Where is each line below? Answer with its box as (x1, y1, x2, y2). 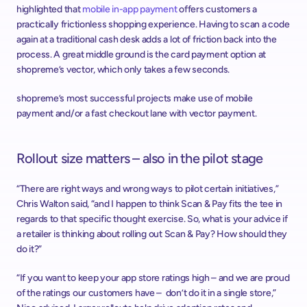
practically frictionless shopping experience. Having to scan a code (16, 19, 290, 30)
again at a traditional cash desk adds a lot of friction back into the (16, 34, 277, 45)
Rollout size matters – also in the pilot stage (16, 150, 263, 167)
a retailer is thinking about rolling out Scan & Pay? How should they (16, 228, 287, 240)
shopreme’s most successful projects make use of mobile (16, 93, 253, 104)
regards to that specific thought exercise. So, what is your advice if (16, 213, 288, 225)
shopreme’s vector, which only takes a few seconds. (16, 64, 230, 75)
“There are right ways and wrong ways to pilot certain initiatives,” (16, 183, 279, 195)
